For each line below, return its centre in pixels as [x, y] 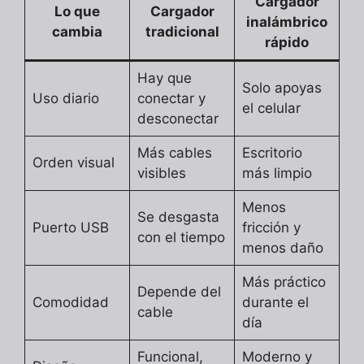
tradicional [182, 31]
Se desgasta [178, 217]
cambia [77, 31]
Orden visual [73, 162]
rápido [287, 42]
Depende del [179, 291]
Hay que [164, 78]
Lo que [77, 11]
